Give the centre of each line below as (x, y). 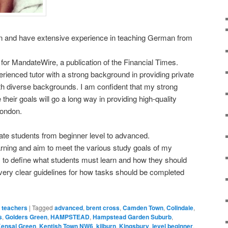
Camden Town (143, 207)
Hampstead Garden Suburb (132, 217)
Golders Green (26, 217)
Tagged (42, 207)
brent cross (103, 207)
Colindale (180, 207)
